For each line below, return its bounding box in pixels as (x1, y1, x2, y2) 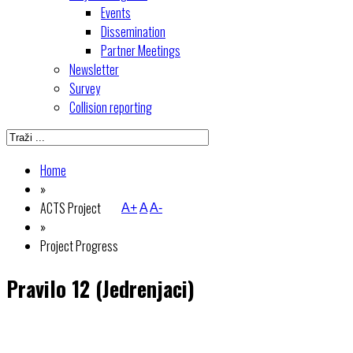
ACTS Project (40, 199, 101, 217)
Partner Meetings (101, 41, 180, 60)
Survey (69, 79, 100, 98)
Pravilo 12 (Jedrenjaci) (6, 273, 195, 304)
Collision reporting (69, 98, 152, 117)
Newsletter (69, 60, 119, 79)
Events (101, 3, 131, 22)
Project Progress (40, 236, 118, 255)
